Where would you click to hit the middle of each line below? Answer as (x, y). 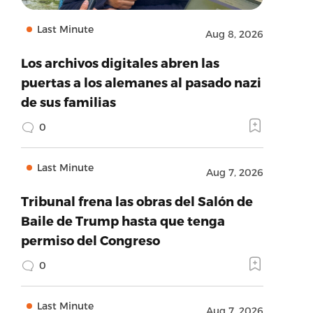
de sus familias (68, 102)
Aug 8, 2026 (234, 34)
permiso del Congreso (90, 240)
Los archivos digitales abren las (120, 63)
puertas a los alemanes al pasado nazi (141, 82)
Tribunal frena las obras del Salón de (137, 201)
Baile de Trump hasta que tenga (123, 220)
